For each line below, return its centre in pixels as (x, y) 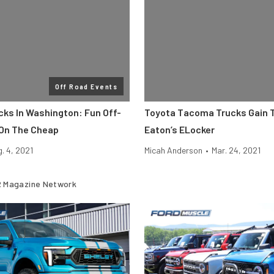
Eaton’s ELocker (180, 129)
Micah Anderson (173, 150)
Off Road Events (86, 86)
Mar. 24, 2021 (236, 150)
